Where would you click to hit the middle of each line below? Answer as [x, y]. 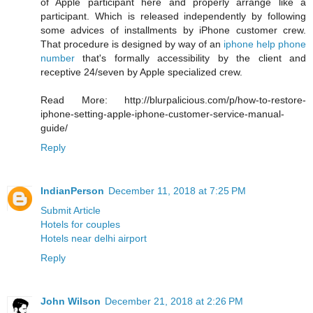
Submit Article [71, 211]
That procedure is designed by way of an [132, 44]
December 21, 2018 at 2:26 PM [174, 301]
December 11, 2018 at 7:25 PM [177, 191]
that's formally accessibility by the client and [190, 58]
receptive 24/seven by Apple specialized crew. [141, 72]
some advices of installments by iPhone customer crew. [173, 30]
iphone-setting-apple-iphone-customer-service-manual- [162, 114]
